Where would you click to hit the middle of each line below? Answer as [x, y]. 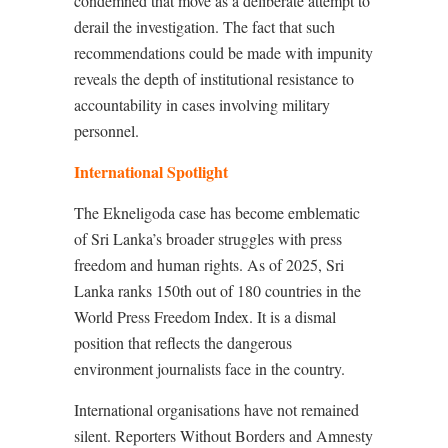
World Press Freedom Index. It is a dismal [205, 317]
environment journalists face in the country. [209, 369]
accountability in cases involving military [202, 105]
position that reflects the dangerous [183, 343]
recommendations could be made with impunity [223, 53]
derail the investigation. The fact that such [204, 27]
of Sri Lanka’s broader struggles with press [208, 239]
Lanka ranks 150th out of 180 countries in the [217, 291]
